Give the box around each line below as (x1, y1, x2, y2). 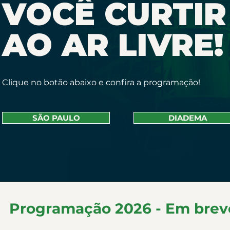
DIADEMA (168, 113, 207, 123)
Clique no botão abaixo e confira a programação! (2, 78, 200, 87)
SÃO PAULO (32, 113, 80, 123)
